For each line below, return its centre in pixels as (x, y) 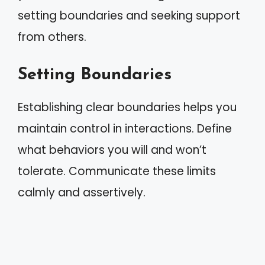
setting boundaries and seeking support (129, 16)
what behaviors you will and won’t (112, 150)
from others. (52, 37)
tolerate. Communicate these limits (117, 171)
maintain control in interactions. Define (125, 128)
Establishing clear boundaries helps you (127, 107)
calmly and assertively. (82, 192)
